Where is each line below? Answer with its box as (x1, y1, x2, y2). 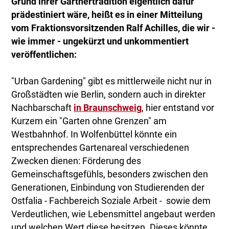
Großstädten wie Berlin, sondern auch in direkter (11, 89, 206, 100)
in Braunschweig (74, 103, 142, 113)
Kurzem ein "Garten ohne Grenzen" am (11, 116, 167, 127)
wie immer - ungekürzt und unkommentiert (11, 36, 189, 47)
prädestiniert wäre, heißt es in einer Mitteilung (11, 10, 203, 20)
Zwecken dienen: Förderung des (11, 156, 142, 167)
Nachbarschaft (11, 103, 74, 113)
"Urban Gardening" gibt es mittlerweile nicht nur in (11, 76, 212, 87)
